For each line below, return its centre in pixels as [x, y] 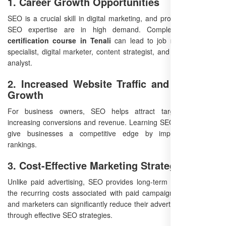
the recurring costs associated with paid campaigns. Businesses [113, 193]
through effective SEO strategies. [60, 215]
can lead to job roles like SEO [165, 41]
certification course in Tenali [59, 41]
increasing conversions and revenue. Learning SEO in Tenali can [113, 122]
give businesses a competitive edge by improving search [113, 133]
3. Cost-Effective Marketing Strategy [94, 165]
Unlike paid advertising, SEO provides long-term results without [113, 182]
